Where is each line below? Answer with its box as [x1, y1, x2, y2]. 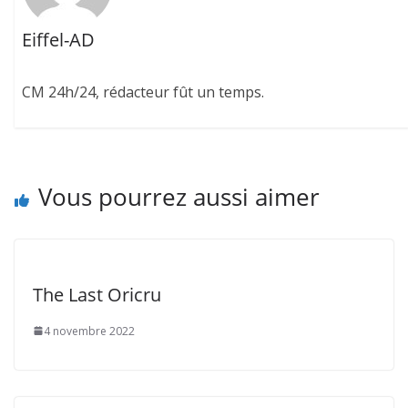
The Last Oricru [33, 281, 161, 307]
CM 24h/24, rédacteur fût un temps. [22, 82, 265, 103]
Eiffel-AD [22, 27, 96, 53]
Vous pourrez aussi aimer [38, 179, 320, 213]
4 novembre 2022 [44, 322, 135, 339]
